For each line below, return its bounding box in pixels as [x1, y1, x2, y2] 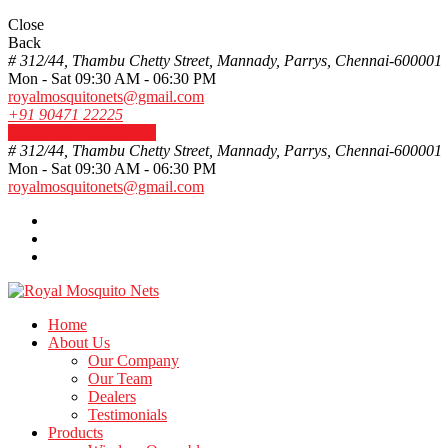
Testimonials [88, 406, 167, 423]
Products [48, 424, 103, 441]
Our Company [88, 352, 179, 369]
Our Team [88, 370, 152, 387]
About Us [48, 334, 110, 351]
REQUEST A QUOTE [8, 124, 156, 141]
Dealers [88, 388, 136, 405]
